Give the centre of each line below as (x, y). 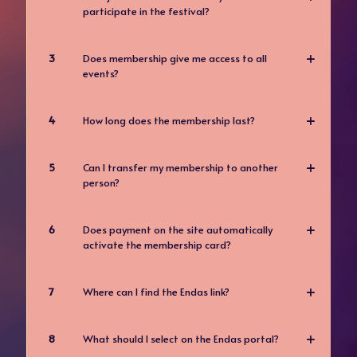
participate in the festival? (146, 12)
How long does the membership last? (169, 121)
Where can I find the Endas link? (156, 292)
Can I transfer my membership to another (180, 168)
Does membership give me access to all (175, 59)
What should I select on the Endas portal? (181, 339)
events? (101, 74)
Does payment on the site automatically (178, 230)
